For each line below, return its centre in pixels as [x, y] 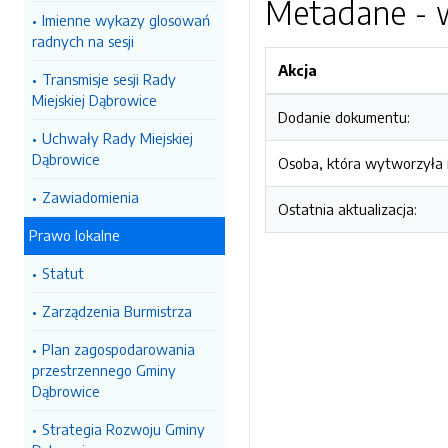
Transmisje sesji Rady [109, 79]
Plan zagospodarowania [118, 349]
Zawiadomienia [90, 197]
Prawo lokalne [74, 235]
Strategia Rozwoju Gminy [123, 429]
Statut [63, 273]
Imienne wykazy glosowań [126, 20]
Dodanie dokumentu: [344, 117]
